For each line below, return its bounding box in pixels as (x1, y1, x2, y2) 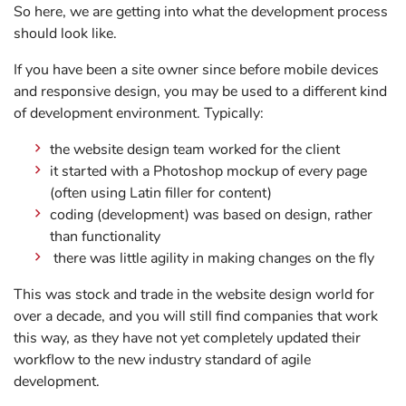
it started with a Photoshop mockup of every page (50, 161, 368, 182)
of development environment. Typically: (14, 103, 264, 124)
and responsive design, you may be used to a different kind (14, 82, 387, 102)
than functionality (50, 227, 160, 247)
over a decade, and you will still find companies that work (14, 306, 378, 327)
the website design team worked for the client (50, 140, 341, 160)
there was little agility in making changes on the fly (50, 248, 375, 269)
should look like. (14, 24, 117, 44)
